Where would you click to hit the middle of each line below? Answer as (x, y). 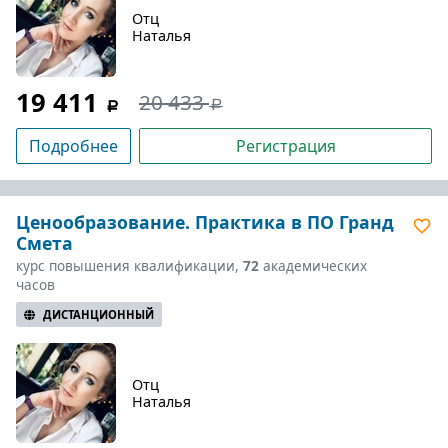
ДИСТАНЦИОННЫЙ (98, 314)
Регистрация (285, 146)
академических (313, 265)
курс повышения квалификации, (129, 265)
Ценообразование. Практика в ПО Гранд (205, 222)
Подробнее (73, 146)
